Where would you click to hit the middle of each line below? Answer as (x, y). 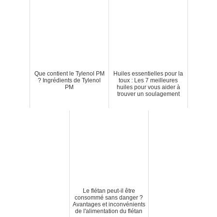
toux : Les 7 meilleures (148, 80)
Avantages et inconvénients (109, 204)
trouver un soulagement (148, 94)
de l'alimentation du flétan (109, 211)
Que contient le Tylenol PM (69, 73)
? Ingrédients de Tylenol (69, 80)
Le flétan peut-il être (109, 191)
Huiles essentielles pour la (148, 73)
